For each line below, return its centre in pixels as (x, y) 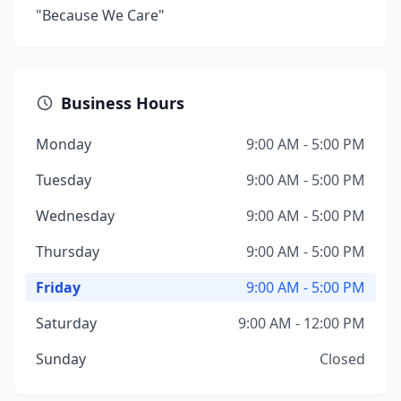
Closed (342, 359)
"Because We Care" (100, 15)
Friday (58, 287)
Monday (64, 144)
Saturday (66, 323)
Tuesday (64, 180)
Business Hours (123, 103)
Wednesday (75, 216)
